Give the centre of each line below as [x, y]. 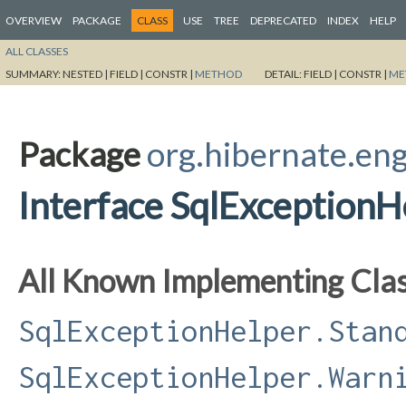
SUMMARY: [34, 73]
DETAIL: [284, 73]
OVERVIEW [34, 20]
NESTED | [86, 73]
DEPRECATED [283, 20]
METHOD [218, 73]
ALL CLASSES [37, 51]
